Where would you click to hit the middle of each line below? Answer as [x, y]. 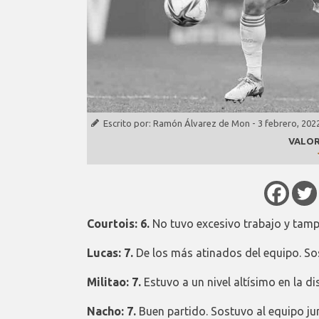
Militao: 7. [114, 282]
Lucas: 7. [110, 252]
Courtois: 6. [118, 223]
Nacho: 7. [111, 311]
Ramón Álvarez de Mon [202, 123]
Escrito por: [128, 123]
